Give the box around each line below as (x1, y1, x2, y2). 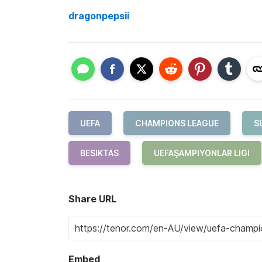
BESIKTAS (80, 148, 119, 158)
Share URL (68, 193, 116, 205)
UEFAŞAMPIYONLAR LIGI (154, 148, 250, 158)
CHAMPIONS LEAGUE (135, 118, 219, 128)
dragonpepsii (68, 9, 129, 22)
